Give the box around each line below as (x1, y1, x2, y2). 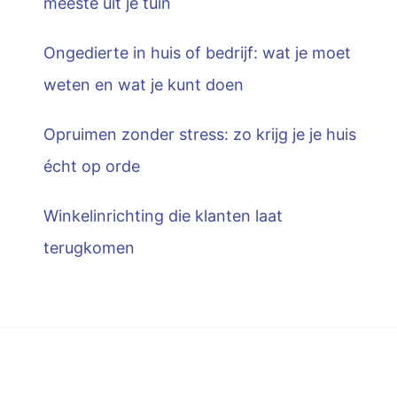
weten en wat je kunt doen (43, 74, 244, 94)
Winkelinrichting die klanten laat (43, 206, 283, 225)
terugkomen (43, 237, 135, 257)
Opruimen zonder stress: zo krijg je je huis (43, 124, 356, 144)
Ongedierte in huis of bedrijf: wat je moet (43, 43, 351, 62)
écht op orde (43, 156, 140, 175)
